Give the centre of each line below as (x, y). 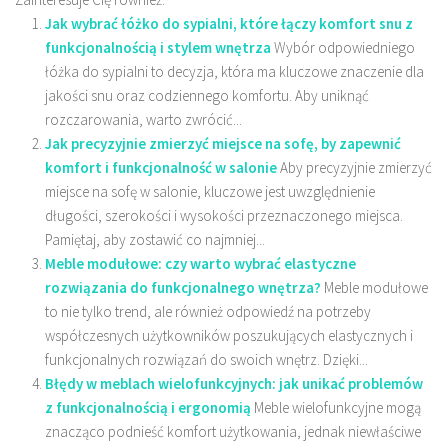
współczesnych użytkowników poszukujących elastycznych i (229, 336)
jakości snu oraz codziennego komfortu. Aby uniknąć (207, 96)
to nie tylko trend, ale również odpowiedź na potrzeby (208, 312)
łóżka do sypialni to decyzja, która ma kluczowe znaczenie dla (234, 72)
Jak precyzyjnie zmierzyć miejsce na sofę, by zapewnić (223, 144)
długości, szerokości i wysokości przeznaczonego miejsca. (224, 216)
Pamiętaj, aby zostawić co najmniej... (155, 240)
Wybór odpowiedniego (344, 48)
